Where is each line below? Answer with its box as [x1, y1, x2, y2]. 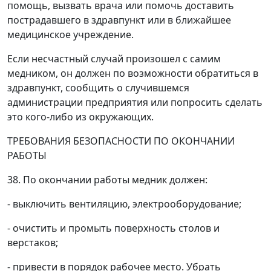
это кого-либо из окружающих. [7, 110, 154, 123]
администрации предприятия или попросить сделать [7, 96, 263, 109]
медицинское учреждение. [7, 28, 134, 41]
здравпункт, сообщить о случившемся [7, 81, 189, 94]
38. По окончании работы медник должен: [7, 173, 207, 186]
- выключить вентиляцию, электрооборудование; [7, 197, 241, 211]
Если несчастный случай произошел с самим [7, 52, 221, 65]
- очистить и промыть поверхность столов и [7, 221, 220, 235]
